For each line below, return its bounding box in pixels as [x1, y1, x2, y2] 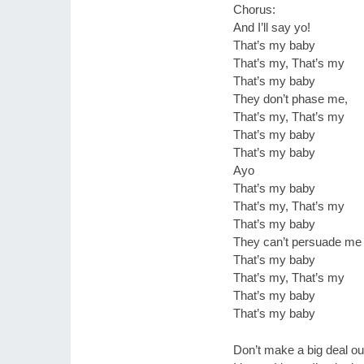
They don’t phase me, [233, 92, 348, 106]
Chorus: [233, 2, 275, 16]
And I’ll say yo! [233, 20, 310, 34]
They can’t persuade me [233, 235, 362, 249]
